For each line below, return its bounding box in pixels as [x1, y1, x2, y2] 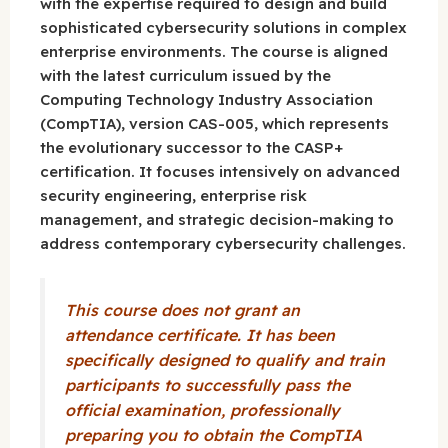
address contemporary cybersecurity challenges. [40, 233, 406, 253]
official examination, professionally [65, 400, 340, 421]
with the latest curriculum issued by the [40, 65, 331, 85]
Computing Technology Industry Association [40, 89, 373, 109]
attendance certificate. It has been [65, 325, 335, 346]
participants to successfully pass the [65, 375, 350, 396]
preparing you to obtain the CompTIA [65, 425, 362, 446]
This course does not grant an [65, 300, 300, 321]
